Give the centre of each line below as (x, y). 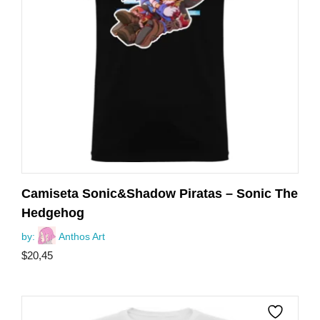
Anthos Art (82, 237)
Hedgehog (53, 213)
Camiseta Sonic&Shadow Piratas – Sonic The (160, 194)
